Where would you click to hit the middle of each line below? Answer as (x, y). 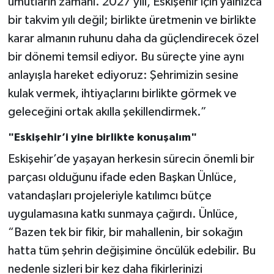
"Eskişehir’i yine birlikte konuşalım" (102, 138)
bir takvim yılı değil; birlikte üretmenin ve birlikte (132, 20)
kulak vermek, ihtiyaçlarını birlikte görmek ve (122, 94)
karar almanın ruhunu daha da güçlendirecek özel (133, 39)
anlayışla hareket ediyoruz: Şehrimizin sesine (123, 76)
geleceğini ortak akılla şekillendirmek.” (107, 112)
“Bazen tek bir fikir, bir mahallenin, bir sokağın (125, 232)
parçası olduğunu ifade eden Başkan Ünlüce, (122, 177)
